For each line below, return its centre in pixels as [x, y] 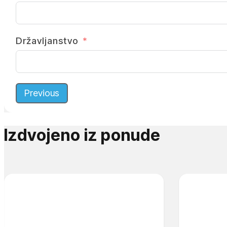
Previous [42, 93]
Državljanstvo [47, 41]
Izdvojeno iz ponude [82, 135]
